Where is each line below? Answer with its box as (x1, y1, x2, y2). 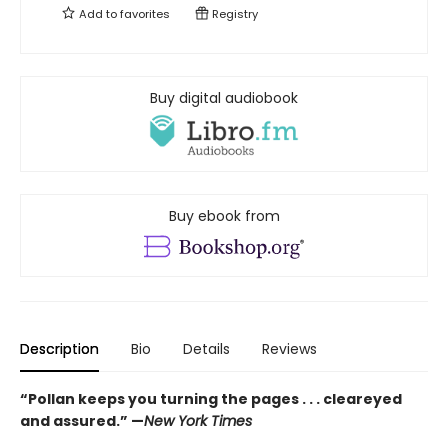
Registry (209, 6, 258, 23)
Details (183, 338, 230, 359)
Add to (76, 6, 120, 23)
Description (20, 338, 99, 359)
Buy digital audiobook (150, 88, 298, 109)
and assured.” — (20, 410, 144, 431)
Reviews (262, 338, 317, 359)
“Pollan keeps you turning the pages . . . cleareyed (20, 388, 402, 409)
